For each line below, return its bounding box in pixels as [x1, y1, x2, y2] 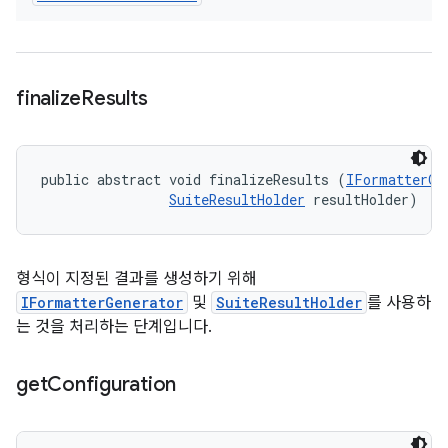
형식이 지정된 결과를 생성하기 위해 [16, 269, 257, 289]
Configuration [47, 372, 176, 397]
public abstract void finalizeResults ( [41, 170, 346, 189]
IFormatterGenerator [21, 293, 183, 312]
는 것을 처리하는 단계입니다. [16, 317, 212, 337]
